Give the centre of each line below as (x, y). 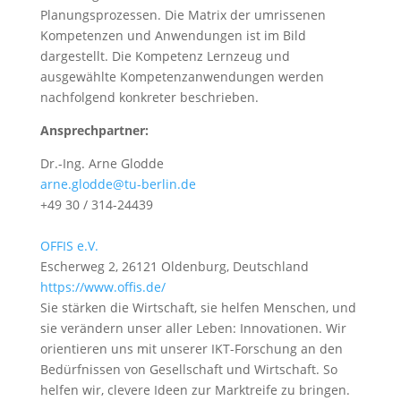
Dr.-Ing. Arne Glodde (102, 163)
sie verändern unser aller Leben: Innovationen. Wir (193, 328)
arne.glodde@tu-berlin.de (118, 184)
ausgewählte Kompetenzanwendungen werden (182, 77)
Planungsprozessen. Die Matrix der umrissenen (183, 15)
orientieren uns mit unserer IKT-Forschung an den (191, 349)
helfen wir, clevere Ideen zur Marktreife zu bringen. (195, 390)
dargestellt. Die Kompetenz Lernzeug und (165, 56)
